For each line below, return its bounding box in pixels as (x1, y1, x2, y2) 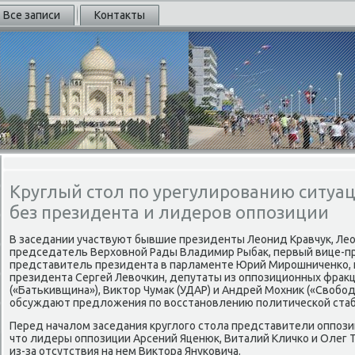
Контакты (94, 9, 145, 21)
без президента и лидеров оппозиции (10, 202, 329, 222)
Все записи (3, 9, 60, 21)
